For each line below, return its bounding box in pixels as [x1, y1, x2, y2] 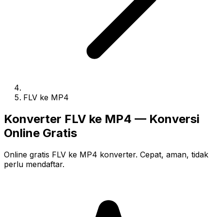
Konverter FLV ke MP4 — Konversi [4, 111, 200, 126]
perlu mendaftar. [4, 159, 64, 169]
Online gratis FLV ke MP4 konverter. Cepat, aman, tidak [4, 149, 208, 159]
